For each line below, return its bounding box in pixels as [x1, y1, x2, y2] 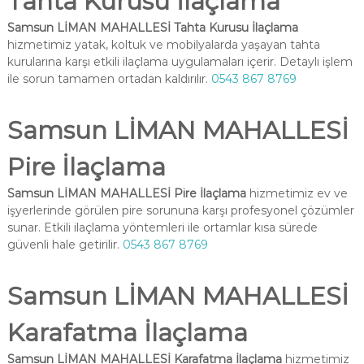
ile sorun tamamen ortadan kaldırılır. [6, 71, 211, 86]
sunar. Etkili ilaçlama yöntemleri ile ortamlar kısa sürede [6, 220, 318, 235]
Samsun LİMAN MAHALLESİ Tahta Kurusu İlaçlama [6, 20, 298, 35]
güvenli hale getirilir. [6, 237, 123, 252]
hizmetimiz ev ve [245, 186, 348, 201]
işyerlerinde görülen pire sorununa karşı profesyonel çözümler [6, 203, 354, 218]
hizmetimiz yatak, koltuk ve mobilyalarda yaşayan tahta [6, 37, 320, 52]
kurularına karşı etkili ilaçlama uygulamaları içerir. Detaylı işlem [6, 54, 353, 69]
